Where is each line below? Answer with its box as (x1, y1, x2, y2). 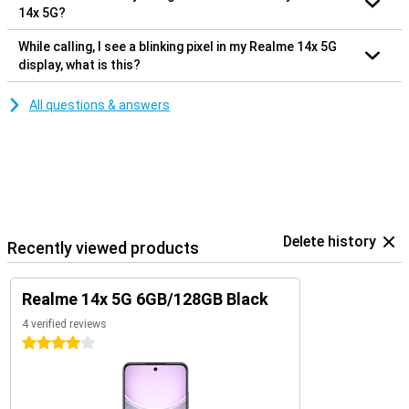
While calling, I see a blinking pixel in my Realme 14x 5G (18, 38, 337, 54)
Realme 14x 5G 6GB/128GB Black (22, 288, 268, 309)
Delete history (283, 232, 376, 250)
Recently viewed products (7, 237, 199, 257)
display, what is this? (18, 57, 141, 72)
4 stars (22, 335, 64, 351)
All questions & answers (29, 97, 170, 112)
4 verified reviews (22, 317, 107, 330)
